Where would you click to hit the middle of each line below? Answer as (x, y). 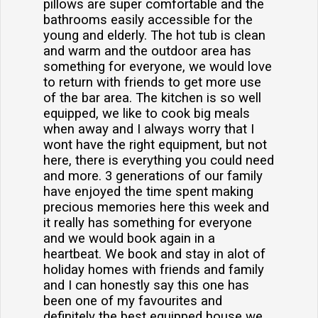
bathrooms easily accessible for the (148, 20)
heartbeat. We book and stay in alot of (154, 254)
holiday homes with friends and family (154, 270)
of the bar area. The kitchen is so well (152, 98)
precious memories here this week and (156, 208)
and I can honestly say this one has (146, 286)
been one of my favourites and (133, 301)
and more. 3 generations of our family (153, 176)
